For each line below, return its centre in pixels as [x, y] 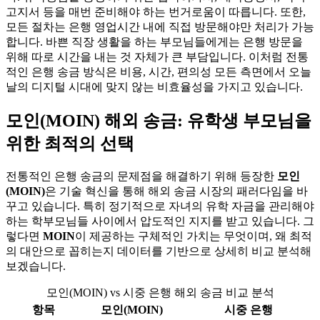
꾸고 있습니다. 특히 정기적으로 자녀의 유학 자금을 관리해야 [160, 206]
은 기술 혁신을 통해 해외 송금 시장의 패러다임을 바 [176, 191]
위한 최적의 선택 [70, 143]
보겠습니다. [36, 266]
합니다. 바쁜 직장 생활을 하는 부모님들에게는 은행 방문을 [154, 41]
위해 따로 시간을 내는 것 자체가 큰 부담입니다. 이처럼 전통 [157, 56]
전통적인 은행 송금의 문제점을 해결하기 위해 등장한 [141, 176]
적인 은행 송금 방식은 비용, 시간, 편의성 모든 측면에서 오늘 [159, 71]
